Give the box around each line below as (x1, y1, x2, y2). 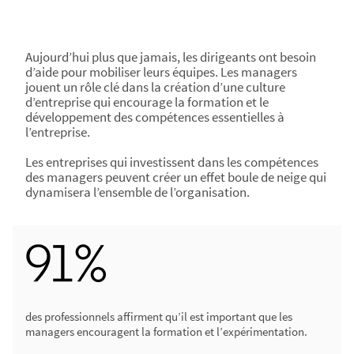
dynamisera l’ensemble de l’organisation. (25, 183, 250, 201)
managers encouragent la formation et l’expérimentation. (25, 324, 307, 339)
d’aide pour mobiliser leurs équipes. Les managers (25, 63, 297, 81)
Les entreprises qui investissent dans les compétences (25, 153, 318, 171)
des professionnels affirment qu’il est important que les (25, 309, 292, 324)
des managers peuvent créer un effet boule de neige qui (25, 168, 326, 186)
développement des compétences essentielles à (25, 108, 284, 126)
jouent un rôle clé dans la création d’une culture (25, 78, 285, 96)
